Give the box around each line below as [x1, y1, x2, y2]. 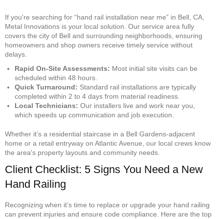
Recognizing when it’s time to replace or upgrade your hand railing [5, 200, 210, 209]
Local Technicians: [15, 101, 78, 109]
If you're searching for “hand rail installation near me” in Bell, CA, [5, 13, 204, 21]
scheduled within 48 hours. [15, 73, 97, 82]
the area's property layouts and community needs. [5, 148, 160, 156]
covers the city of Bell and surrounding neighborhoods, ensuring [5, 31, 202, 40]
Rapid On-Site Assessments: [15, 64, 110, 72]
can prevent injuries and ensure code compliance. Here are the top [5, 210, 212, 218]
